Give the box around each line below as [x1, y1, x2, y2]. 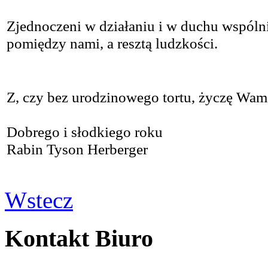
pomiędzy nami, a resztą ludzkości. [7, 34, 218, 52]
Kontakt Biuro [5, 225, 153, 252]
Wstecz [5, 187, 73, 213]
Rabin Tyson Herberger [7, 140, 148, 158]
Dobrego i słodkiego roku [7, 123, 163, 141]
